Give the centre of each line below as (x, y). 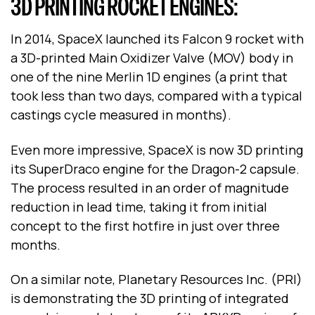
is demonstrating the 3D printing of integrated (150, 298)
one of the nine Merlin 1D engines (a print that (149, 77)
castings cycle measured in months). (121, 115)
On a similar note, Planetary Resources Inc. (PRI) (156, 279)
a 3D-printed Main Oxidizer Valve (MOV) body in (152, 58)
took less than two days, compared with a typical (156, 96)
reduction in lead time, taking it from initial (139, 206)
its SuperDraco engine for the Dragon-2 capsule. (155, 168)
